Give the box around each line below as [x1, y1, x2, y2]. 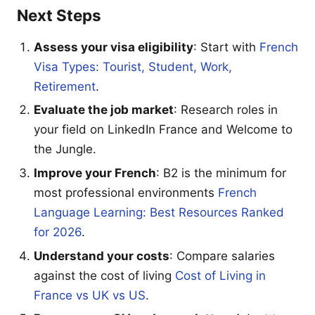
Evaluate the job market [34, 103, 174, 117]
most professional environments [34, 185, 218, 200]
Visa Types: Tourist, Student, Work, [34, 59, 232, 74]
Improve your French [34, 165, 156, 180]
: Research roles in [174, 103, 278, 117]
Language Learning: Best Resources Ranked [34, 205, 284, 219]
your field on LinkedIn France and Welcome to [34, 122, 292, 137]
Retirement [34, 79, 96, 94]
